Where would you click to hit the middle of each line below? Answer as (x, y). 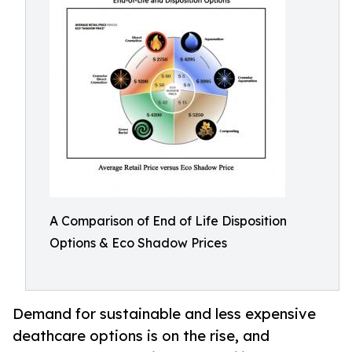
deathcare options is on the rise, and (141, 336)
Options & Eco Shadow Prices (138, 243)
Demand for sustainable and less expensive (164, 314)
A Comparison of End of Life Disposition (168, 221)
